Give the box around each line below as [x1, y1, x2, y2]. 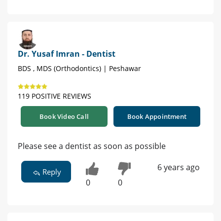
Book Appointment [127, 112, 187, 121]
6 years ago [157, 162, 200, 173]
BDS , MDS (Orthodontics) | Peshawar [18, 64, 141, 74]
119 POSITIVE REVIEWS [18, 91, 91, 101]
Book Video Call [39, 112, 89, 121]
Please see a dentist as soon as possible [18, 141, 166, 152]
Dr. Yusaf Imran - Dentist [18, 48, 115, 60]
